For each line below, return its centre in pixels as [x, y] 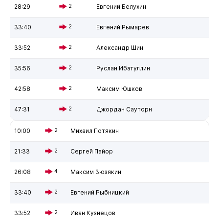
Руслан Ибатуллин [123, 68]
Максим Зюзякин [96, 172]
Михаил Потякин [94, 131]
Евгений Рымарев [122, 27]
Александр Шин [120, 47]
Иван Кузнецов [93, 213]
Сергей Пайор [91, 151]
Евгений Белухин [121, 6]
